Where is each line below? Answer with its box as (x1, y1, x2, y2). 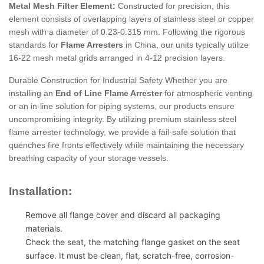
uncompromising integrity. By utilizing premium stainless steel (9, 114, 236, 124)
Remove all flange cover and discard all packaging (25, 209, 220, 220)
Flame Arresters (61, 39, 123, 49)
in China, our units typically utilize (123, 39, 249, 49)
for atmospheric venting (162, 88, 252, 98)
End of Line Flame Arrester (55, 88, 162, 98)
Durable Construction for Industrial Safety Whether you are (9, 75, 227, 85)
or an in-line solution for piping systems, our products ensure (9, 101, 235, 111)
